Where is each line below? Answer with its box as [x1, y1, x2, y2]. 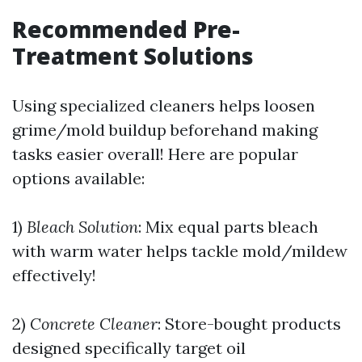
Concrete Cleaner [30, 314, 158, 334]
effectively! [12, 265, 96, 285]
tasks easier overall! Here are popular [12, 144, 298, 164]
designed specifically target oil [12, 338, 246, 358]
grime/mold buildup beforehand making [12, 120, 318, 140]
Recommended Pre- [12, 14, 240, 44]
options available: [12, 168, 145, 188]
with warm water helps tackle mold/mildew [12, 241, 347, 261]
